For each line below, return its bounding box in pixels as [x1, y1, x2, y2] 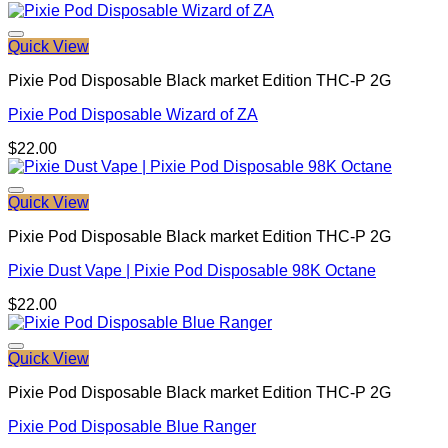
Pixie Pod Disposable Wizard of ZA [8, 106, 258, 124]
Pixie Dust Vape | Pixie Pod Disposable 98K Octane [8, 262, 376, 280]
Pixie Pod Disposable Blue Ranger [8, 418, 256, 436]
